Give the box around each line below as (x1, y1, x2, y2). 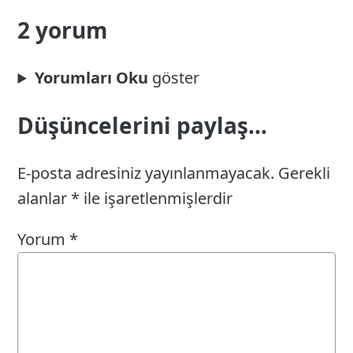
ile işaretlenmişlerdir (80, 188, 233, 210)
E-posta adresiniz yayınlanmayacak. (17, 162, 275, 184)
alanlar (17, 188, 72, 210)
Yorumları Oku (34, 67, 148, 89)
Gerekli (278, 162, 331, 184)
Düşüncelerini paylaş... (17, 110, 268, 141)
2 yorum (17, 15, 109, 46)
